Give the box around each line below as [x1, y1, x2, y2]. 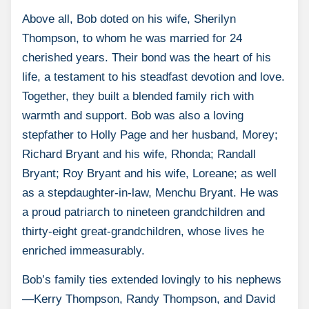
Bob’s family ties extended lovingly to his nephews [22, 273, 281, 286]
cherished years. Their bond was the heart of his [22, 51, 271, 64]
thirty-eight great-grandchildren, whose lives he [22, 225, 264, 238]
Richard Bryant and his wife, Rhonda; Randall [22, 148, 256, 161]
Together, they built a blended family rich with [22, 90, 254, 103]
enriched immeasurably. [22, 244, 145, 257]
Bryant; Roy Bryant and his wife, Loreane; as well [22, 167, 277, 180]
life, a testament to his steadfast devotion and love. [22, 70, 285, 83]
